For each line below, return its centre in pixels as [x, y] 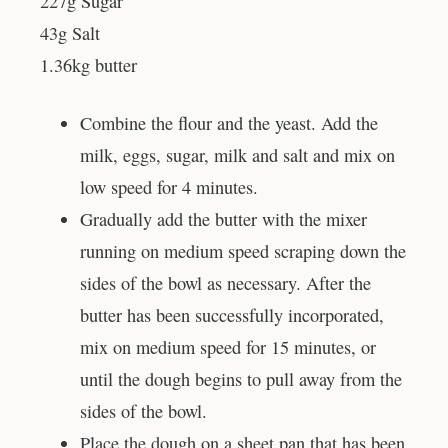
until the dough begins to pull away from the [241, 378]
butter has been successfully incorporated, [232, 314]
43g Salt [70, 33]
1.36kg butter [88, 65]
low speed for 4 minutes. [169, 186]
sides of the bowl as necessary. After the [225, 282]
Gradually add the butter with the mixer [223, 218]
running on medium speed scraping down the [243, 250]
